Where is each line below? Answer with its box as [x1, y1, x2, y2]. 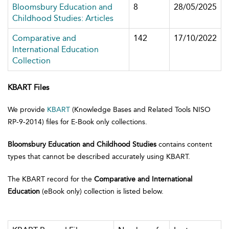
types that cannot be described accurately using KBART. [8, 152, 190, 161]
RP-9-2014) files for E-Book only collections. [8, 118, 155, 126]
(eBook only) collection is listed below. [40, 187, 164, 196]
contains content [156, 140, 212, 149]
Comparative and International [94, 175, 192, 184]
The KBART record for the [8, 175, 94, 184]
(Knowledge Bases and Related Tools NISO [70, 105, 211, 114]
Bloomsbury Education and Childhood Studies [8, 140, 156, 149]
